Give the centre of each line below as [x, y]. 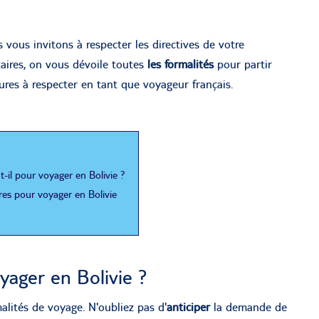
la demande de [249, 307]
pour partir [243, 64]
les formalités [181, 64]
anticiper [188, 307]
